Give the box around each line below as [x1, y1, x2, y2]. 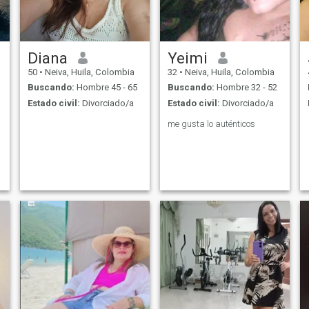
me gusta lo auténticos [167, 118, 255, 129]
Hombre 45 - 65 [74, 82, 137, 93]
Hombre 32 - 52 [214, 82, 277, 93]
